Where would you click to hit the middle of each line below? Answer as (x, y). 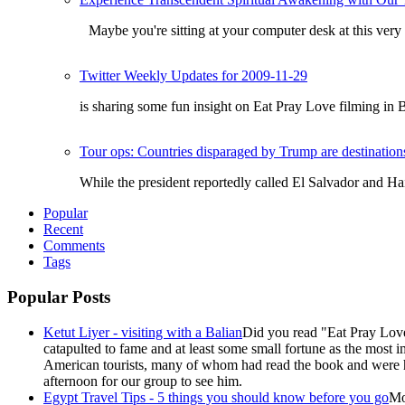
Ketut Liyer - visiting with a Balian (143, 332)
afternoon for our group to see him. (143, 381)
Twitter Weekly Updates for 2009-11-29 (193, 76)
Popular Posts (59, 297)
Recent (63, 230)
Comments (74, 246)
